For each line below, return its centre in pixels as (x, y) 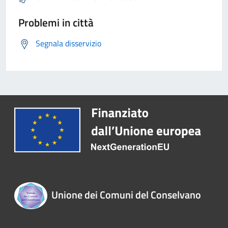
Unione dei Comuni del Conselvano (126, 195)
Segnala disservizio (68, 44)
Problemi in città (56, 23)
